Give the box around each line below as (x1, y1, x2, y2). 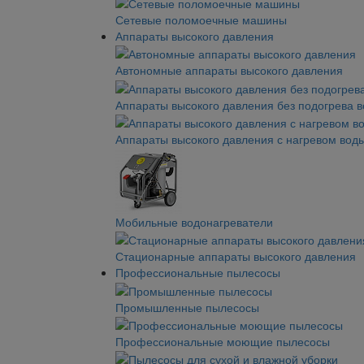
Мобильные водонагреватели (115, 213, 273, 230)
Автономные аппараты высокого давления (115, 62, 343, 79)
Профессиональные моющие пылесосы (115, 332, 330, 349)
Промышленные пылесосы (115, 298, 259, 315)
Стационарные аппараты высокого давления (115, 248, 356, 265)
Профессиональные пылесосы (115, 264, 280, 281)
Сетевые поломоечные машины (115, 11, 287, 28)
